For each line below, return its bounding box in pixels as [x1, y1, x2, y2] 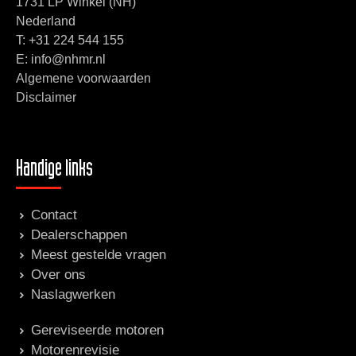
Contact [31, 207, 77, 223]
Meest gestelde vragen [31, 247, 166, 263]
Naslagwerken [31, 287, 115, 303]
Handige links [16, 159, 93, 184]
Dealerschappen [31, 227, 127, 243]
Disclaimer [16, 91, 76, 105]
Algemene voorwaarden [16, 72, 151, 86]
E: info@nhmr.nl [16, 52, 106, 67]
